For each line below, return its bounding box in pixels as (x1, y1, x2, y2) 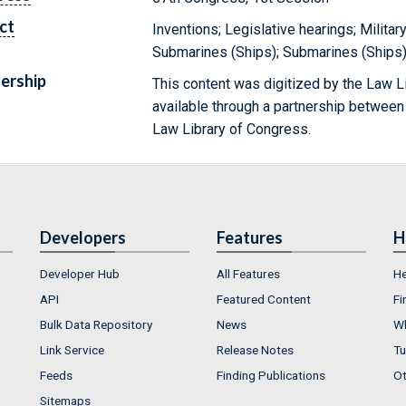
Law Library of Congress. (152, 120, 312, 138)
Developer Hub (40, 266, 120, 281)
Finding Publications (217, 367, 325, 382)
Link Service (40, 342, 104, 357)
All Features (217, 266, 280, 281)
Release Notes (217, 342, 294, 357)
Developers (40, 227, 126, 247)
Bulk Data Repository (40, 316, 152, 332)
